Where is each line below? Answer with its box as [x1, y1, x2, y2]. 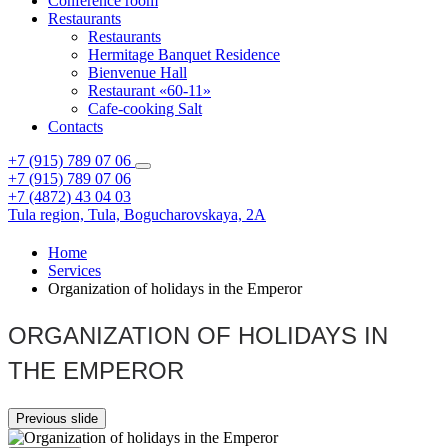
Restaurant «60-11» [88, 82, 211, 99]
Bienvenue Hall [88, 64, 187, 81]
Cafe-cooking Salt [88, 100, 202, 117]
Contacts [48, 118, 103, 135]
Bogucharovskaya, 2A [124, 206, 266, 223]
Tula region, [8, 206, 88, 223]
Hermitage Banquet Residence [88, 46, 280, 63]
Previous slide [16, 411, 98, 426]
